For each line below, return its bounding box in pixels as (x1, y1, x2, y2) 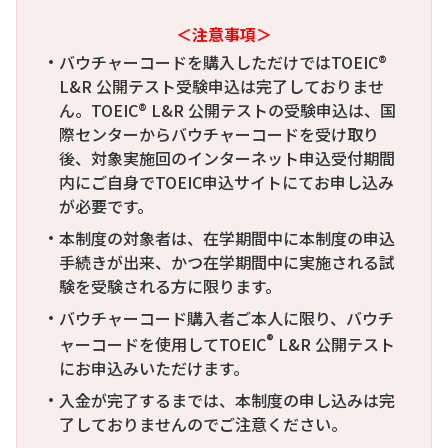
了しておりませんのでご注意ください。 (59, 412, 347, 437)
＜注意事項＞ (176, 21, 272, 46)
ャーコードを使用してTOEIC (59, 332, 266, 357)
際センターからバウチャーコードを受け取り (59, 121, 379, 146)
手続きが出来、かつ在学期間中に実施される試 (59, 249, 395, 274)
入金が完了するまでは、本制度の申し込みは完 (59, 388, 395, 413)
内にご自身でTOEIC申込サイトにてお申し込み (59, 169, 394, 194)
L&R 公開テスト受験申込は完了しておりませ (59, 73, 384, 98)
